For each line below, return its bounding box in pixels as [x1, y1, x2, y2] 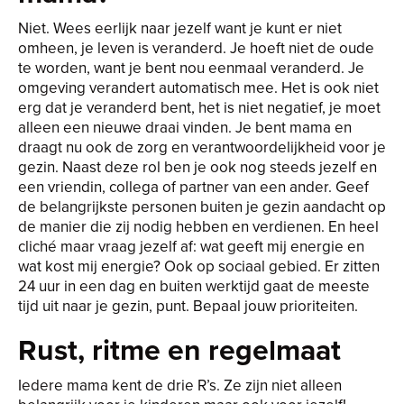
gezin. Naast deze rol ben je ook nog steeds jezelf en [18, 156, 377, 178]
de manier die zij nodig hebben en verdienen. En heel [18, 216, 379, 237]
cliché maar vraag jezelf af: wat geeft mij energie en [18, 235, 364, 257]
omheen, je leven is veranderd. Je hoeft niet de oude [18, 37, 374, 59]
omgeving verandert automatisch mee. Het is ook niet [18, 77, 379, 98]
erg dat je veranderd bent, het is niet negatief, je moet [18, 96, 381, 118]
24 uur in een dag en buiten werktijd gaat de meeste [18, 275, 370, 297]
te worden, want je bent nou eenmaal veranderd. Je [18, 57, 364, 78]
